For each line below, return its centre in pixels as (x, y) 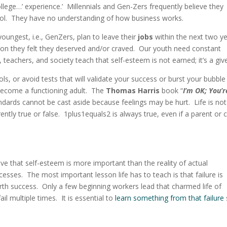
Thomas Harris (134, 91)
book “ (173, 91)
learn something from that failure (170, 198)
